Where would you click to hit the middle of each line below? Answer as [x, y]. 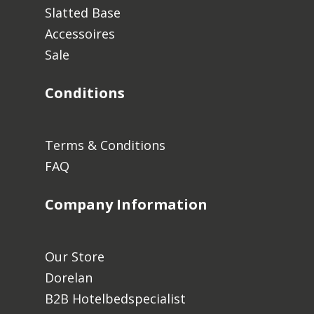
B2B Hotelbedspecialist [116, 298]
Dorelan [69, 277]
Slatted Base [83, 12]
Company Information [127, 204]
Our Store [75, 256]
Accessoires [80, 33]
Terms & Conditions [105, 145]
